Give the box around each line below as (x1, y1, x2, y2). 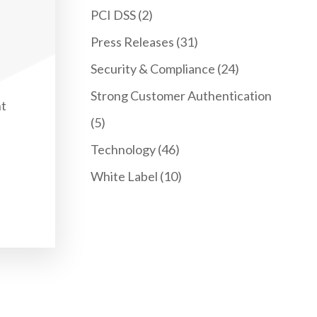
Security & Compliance (91, 61, 216, 76)
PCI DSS (91, 7, 137, 23)
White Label (91, 168, 158, 184)
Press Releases (91, 34, 175, 50)
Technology (91, 142, 156, 157)
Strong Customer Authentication (91, 88, 272, 103)
